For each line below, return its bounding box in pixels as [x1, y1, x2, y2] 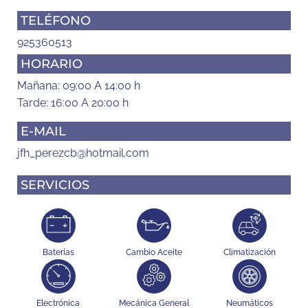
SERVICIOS [21, 177, 89, 192]
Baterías [42, 247, 74, 257]
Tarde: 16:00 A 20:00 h [17, 96, 129, 109]
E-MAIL [21, 123, 66, 139]
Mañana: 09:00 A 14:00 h [17, 78, 140, 92]
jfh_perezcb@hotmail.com [17, 146, 149, 159]
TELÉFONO [21, 12, 91, 28]
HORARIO [21, 56, 82, 71]
